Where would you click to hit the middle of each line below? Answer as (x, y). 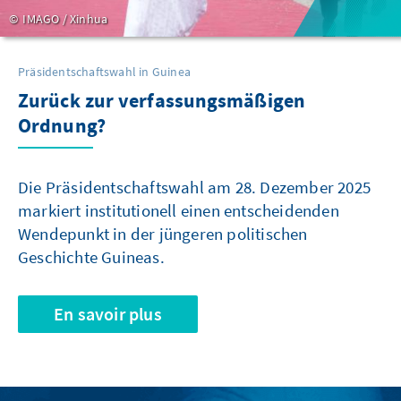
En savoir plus (108, 313)
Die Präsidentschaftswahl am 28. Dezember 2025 (195, 187)
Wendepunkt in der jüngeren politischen (163, 233)
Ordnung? (62, 127)
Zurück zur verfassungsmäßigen (162, 102)
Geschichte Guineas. (91, 256)
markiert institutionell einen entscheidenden (179, 210)
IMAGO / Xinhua (64, 18)
